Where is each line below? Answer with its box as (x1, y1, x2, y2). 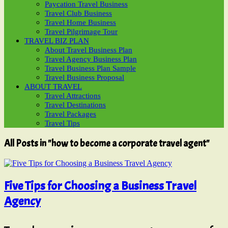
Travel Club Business (45, 9, 112, 17)
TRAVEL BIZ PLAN (24, 37, 89, 45)
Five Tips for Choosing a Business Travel (4, 178, 196, 194)
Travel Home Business (45, 18, 116, 26)
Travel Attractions (45, 92, 101, 100)
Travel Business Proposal (45, 73, 124, 81)
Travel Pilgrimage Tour (45, 27, 118, 36)
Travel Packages (45, 110, 96, 118)
